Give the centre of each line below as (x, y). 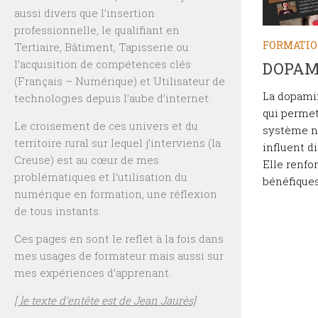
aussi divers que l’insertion (84, 13)
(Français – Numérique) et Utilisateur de (120, 81)
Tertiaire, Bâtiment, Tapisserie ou (102, 47)
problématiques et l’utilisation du (101, 177)
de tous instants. (57, 211)
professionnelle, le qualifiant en (97, 30)
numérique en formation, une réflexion (116, 194)
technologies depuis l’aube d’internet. (113, 98)
